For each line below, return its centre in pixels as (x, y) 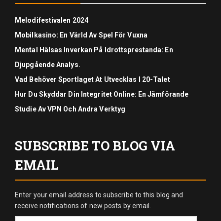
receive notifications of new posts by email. (83, 206)
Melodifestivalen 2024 (52, 20)
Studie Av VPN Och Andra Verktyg (70, 109)
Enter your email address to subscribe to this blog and (99, 195)
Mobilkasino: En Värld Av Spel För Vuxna (81, 35)
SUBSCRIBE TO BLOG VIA (95, 146)
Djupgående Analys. (48, 65)
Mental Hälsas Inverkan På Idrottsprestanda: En (94, 50)
